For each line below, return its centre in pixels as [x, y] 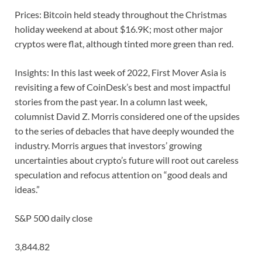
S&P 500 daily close [54, 218]
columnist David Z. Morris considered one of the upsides [127, 116]
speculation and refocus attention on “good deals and [121, 175]
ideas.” [27, 189]
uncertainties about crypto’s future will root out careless [127, 160]
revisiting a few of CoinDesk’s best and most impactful [123, 87]
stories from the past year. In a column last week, [111, 102]
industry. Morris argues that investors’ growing [108, 146]
